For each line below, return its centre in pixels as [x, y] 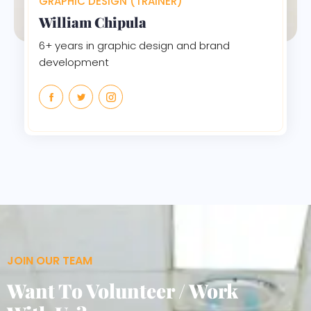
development [74, 62]
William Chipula [93, 22]
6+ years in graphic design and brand [134, 45]
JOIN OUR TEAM [50, 260]
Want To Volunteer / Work [123, 290]
